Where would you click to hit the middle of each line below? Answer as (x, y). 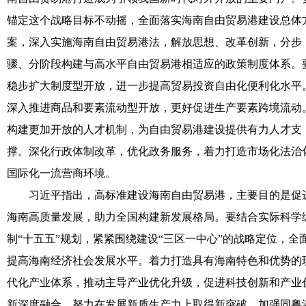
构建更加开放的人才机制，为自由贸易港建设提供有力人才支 (154, 129)
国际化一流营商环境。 (61, 173)
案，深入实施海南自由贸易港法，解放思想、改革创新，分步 (154, 42)
